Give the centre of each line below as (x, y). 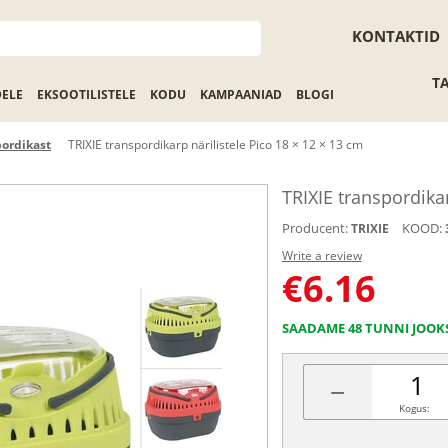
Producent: (314, 228)
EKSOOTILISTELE (86, 94)
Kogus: (414, 408)
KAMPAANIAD (241, 94)
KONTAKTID (396, 36)
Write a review (321, 255)
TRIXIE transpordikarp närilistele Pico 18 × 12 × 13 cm (215, 144)
